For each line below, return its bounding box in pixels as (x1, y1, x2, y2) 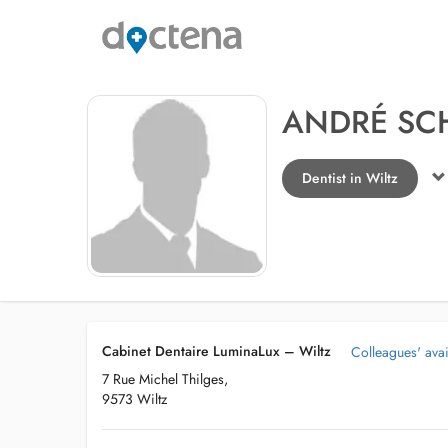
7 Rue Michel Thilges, (102, 369, 228, 389)
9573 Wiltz (102, 389, 167, 409)
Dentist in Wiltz (302, 168, 398, 188)
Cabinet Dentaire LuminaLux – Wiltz (102, 341, 331, 361)
